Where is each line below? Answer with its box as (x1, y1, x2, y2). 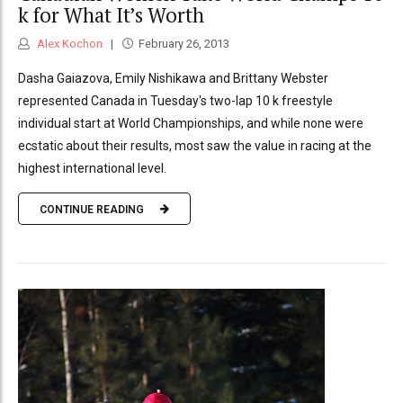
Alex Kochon (34, 37, 103, 51)
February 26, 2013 (138, 37, 229, 51)
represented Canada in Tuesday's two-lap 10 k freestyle (18, 94, 333, 109)
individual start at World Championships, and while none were (18, 116, 363, 131)
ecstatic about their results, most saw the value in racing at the (18, 139, 372, 154)
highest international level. (18, 161, 166, 176)
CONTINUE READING (40, 202, 144, 216)
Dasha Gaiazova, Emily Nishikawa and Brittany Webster (18, 71, 328, 86)
